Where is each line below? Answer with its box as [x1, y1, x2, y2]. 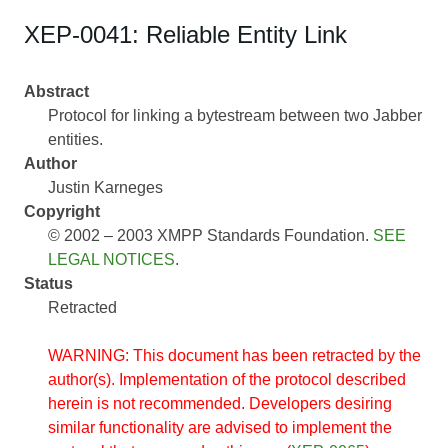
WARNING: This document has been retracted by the [48, 346, 421, 364]
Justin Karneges [48, 178, 163, 196]
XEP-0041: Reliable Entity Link [24, 21, 347, 48]
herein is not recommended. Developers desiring [48, 394, 392, 412]
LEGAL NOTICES [48, 250, 175, 268]
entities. [48, 130, 103, 148]
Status [24, 274, 73, 292]
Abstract [24, 82, 89, 100]
